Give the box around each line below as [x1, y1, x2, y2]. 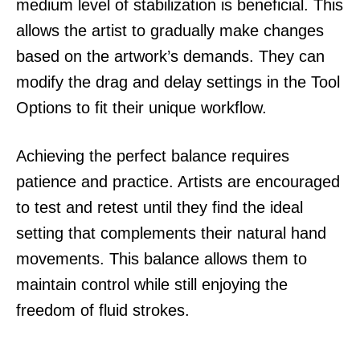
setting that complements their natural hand [16, 223, 326, 242]
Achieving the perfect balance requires [16, 146, 289, 165]
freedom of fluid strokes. [16, 301, 190, 319]
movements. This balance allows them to [16, 249, 307, 268]
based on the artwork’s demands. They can [16, 47, 325, 65]
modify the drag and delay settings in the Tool [16, 72, 340, 91]
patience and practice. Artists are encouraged [16, 172, 340, 190]
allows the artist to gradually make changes [16, 21, 324, 39]
